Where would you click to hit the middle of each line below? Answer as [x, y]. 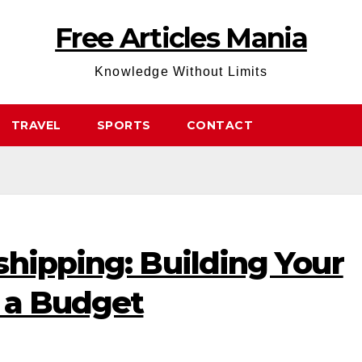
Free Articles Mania [181, 38]
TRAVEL [36, 125]
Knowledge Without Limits [181, 72]
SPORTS [124, 125]
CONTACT [219, 125]
